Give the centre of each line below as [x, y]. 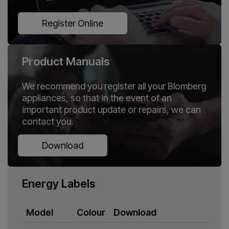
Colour [91, 213]
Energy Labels [59, 184]
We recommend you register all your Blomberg [114, 86]
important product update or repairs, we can [111, 109]
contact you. [48, 121]
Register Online [73, 23]
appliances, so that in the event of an [97, 98]
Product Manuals [66, 61]
